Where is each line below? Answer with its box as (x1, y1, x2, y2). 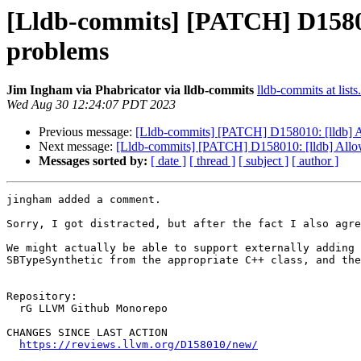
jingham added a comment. (6, 193, 161, 206)
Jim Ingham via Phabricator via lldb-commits (6, 83, 254, 98)
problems (6, 36, 109, 65)
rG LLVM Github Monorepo (6, 302, 19, 315)
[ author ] (292, 154, 338, 168)
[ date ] (151, 154, 186, 168)
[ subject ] (239, 154, 288, 168)
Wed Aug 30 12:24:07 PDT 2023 (6, 98, 176, 112)
